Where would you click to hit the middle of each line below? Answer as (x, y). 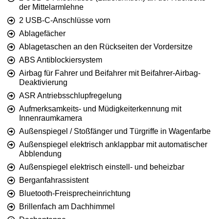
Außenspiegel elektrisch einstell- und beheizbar (102, 167)
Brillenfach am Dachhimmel (67, 206)
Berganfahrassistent (54, 180)
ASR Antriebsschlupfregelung (70, 95)
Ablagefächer (42, 33)
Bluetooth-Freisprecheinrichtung (75, 193)
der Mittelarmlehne (51, 7)
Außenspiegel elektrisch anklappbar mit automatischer (113, 144)
